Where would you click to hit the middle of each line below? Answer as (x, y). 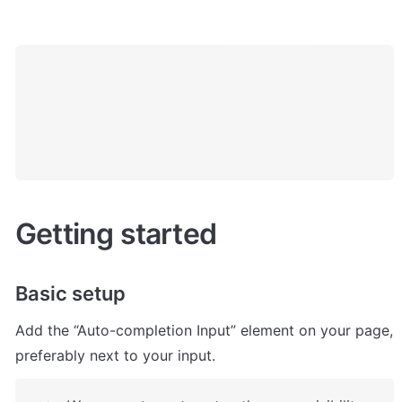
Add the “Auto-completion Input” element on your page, (204, 331)
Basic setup (70, 294)
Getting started (116, 233)
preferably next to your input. (115, 356)
